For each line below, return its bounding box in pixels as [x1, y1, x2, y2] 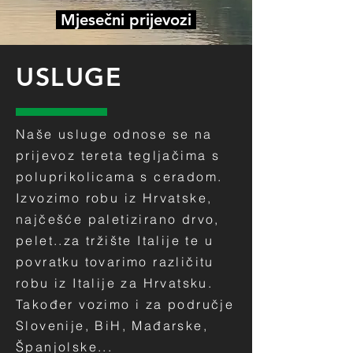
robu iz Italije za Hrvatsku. [16, 275, 214, 291]
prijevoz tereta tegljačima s [16, 147, 221, 163]
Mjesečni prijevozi [56, 10, 196, 29]
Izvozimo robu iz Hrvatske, [16, 190, 213, 206]
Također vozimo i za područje [16, 296, 235, 312]
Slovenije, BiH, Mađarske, [16, 318, 208, 333]
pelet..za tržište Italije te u [16, 232, 214, 248]
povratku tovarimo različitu [16, 254, 214, 269]
